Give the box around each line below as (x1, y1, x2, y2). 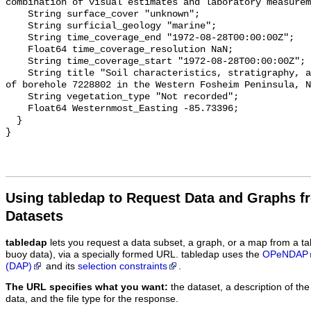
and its (43, 260, 78, 271)
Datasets (6, 208, 63, 224)
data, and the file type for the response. (6, 294, 178, 305)
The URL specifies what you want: (6, 282, 168, 293)
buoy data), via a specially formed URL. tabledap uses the (6, 249, 262, 260)
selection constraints (78, 260, 167, 271)
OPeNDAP (262, 249, 308, 260)
